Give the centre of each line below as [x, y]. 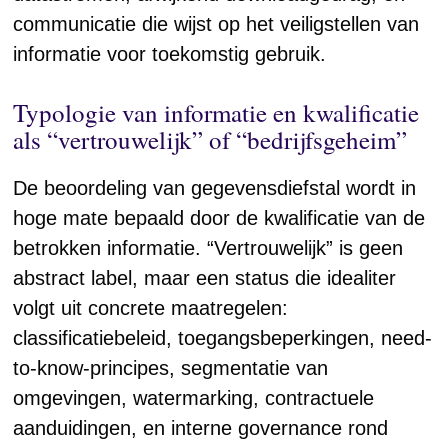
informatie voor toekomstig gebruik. [170, 54]
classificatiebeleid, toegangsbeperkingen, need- [223, 338]
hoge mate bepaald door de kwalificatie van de [219, 218]
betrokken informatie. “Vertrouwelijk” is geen [208, 248]
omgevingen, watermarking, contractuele [194, 398]
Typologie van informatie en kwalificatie [216, 112]
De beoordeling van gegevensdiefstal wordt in [215, 188]
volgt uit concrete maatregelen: [151, 308]
